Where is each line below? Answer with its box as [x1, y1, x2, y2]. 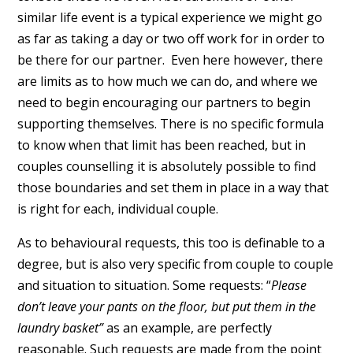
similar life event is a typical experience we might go [17, 8, 322, 26]
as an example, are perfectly [102, 318, 272, 336]
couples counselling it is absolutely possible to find [17, 157, 316, 175]
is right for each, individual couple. [17, 199, 218, 217]
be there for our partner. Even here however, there [17, 50, 323, 69]
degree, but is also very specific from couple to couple [17, 255, 333, 273]
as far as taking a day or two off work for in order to [17, 29, 325, 47]
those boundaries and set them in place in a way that [17, 178, 329, 196]
